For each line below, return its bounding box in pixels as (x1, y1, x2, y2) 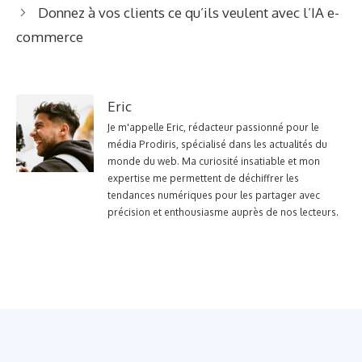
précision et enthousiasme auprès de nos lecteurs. (107, 206, 339, 219)
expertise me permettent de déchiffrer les (107, 172, 299, 185)
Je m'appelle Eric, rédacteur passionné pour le (107, 121, 319, 134)
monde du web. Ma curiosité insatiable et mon (107, 155, 320, 168)
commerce (16, 28, 83, 46)
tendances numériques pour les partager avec (107, 189, 320, 202)
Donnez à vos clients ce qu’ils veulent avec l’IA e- (38, 4, 340, 22)
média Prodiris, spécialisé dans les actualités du (107, 138, 327, 151)
